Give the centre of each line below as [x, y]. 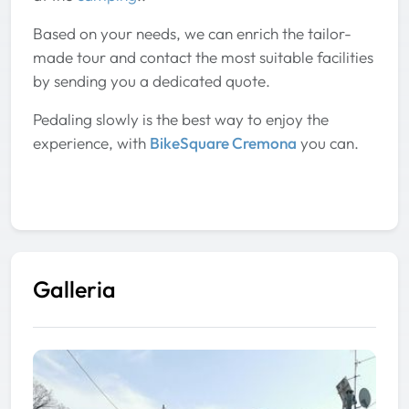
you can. [328, 142]
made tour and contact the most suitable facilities [203, 57]
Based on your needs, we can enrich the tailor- [192, 33]
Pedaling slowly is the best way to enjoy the [181, 119]
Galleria [74, 289]
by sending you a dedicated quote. [152, 80]
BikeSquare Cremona [223, 142]
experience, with [91, 142]
